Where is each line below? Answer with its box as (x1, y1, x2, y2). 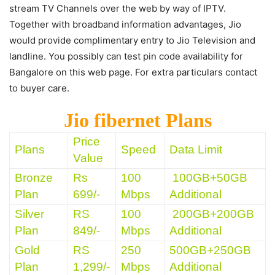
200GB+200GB (169, 207, 254, 220)
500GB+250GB (169, 243, 251, 257)
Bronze (15, 171, 53, 184)
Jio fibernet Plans (63, 109, 212, 131)
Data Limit (169, 142, 222, 156)
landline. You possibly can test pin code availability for (9, 50, 243, 62)
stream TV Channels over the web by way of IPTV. (9, 2, 226, 14)
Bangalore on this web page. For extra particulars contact (9, 66, 257, 78)
